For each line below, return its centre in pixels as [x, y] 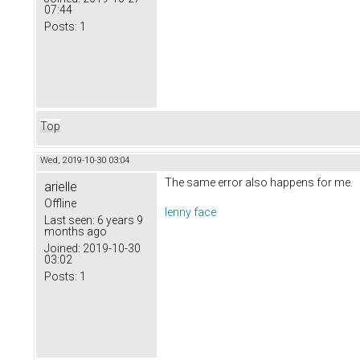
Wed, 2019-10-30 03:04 [85, 160]
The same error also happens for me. [259, 182]
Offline [60, 203]
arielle [61, 186]
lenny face [190, 213]
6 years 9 [119, 220]
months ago [76, 231]
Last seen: [70, 220]
